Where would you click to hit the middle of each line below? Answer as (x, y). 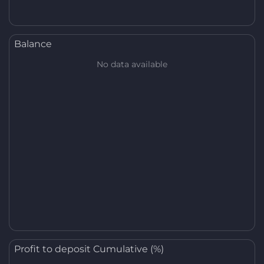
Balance (33, 44)
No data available (132, 64)
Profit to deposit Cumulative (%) (89, 249)
